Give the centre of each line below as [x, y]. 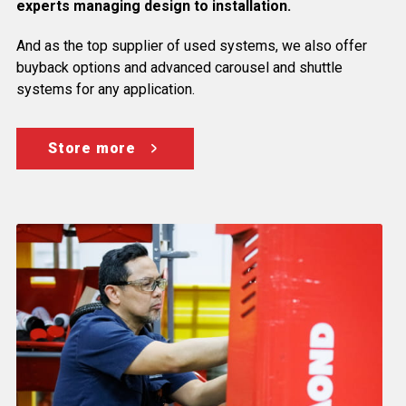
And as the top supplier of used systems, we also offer [192, 45]
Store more [92, 148]
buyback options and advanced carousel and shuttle [179, 67]
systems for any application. [106, 89]
